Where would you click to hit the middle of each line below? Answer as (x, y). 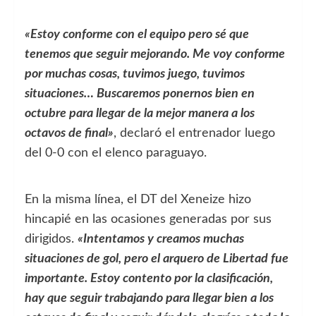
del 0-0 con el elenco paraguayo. (116, 153)
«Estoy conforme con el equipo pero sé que (137, 34)
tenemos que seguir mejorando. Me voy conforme (155, 54)
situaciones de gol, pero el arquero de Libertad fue (157, 259)
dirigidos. (51, 239)
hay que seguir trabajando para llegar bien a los (149, 298)
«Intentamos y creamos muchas (161, 239)
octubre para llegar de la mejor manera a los (140, 113)
